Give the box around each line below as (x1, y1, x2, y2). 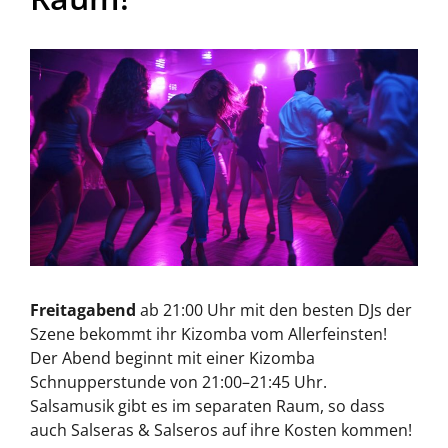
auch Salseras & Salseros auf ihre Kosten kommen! (30, 419, 412, 442)
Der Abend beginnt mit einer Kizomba (30, 347, 315, 370)
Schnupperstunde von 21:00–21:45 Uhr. (30, 371, 327, 394)
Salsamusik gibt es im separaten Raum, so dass (30, 395, 385, 418)
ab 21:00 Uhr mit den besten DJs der (136, 299, 412, 322)
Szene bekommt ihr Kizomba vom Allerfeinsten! (30, 323, 387, 346)
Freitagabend (30, 299, 136, 322)
